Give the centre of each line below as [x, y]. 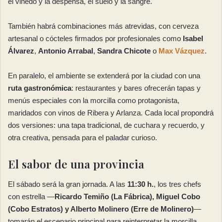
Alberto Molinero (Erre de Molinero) [132, 209]
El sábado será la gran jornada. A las [68, 184]
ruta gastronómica [40, 88]
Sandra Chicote [124, 51]
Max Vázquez [182, 51]
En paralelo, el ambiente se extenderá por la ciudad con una [104, 76]
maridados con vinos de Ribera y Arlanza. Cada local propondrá [111, 113]
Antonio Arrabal [66, 51]
